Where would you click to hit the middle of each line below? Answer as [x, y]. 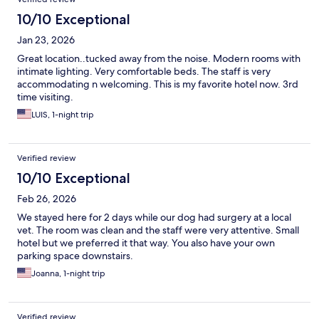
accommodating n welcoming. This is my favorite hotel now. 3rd [158, 84]
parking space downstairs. [75, 256]
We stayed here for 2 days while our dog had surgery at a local [154, 218]
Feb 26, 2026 [47, 199]
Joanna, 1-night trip [68, 274]
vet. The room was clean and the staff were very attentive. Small [158, 230]
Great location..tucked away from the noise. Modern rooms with [159, 59]
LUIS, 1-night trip [63, 115]
